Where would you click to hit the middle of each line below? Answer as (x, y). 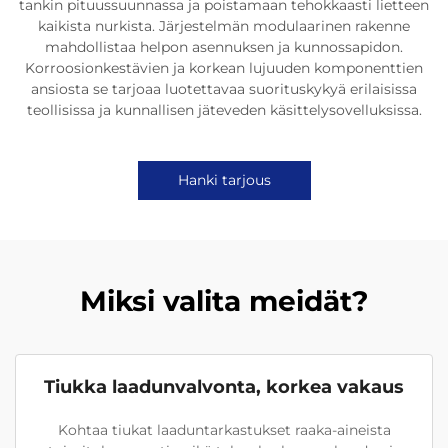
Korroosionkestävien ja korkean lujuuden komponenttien (224, 68)
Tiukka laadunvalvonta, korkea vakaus (224, 387)
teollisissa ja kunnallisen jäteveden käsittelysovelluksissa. (224, 110)
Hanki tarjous (224, 180)
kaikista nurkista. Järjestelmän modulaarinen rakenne (224, 26)
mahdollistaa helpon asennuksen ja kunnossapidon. (224, 47)
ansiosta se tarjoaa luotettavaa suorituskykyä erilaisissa (224, 89)
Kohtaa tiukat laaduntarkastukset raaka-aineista (224, 430)
